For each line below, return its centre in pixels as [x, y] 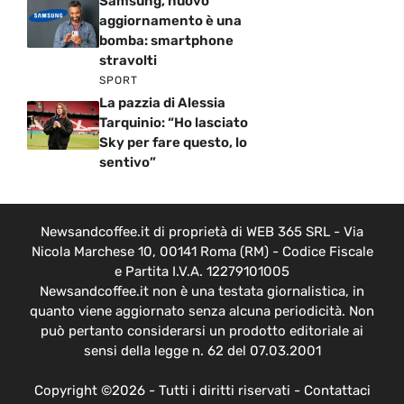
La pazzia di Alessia [162, 102]
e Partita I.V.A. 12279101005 [202, 271]
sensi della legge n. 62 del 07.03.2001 [202, 350]
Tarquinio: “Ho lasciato [174, 122]
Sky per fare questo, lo [173, 142]
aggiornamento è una [170, 20]
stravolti [128, 60]
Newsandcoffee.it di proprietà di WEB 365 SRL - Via [202, 231]
